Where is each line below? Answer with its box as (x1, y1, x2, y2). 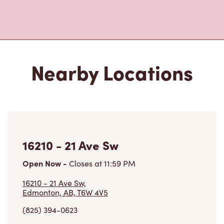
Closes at (67, 74, 104, 85)
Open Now (22, 73, 63, 85)
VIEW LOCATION (22, 141, 67, 149)
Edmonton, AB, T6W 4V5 (22, 103, 108, 114)
